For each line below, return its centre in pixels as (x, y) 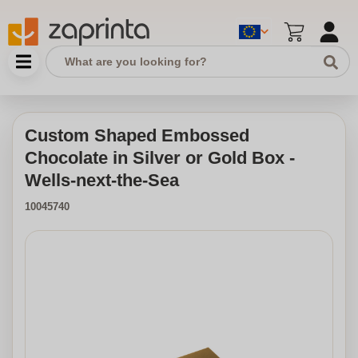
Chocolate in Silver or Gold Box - (160, 158)
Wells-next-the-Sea (102, 180)
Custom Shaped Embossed (137, 135)
